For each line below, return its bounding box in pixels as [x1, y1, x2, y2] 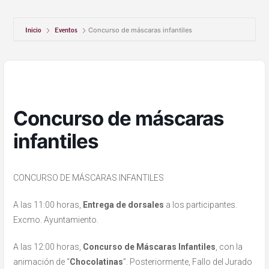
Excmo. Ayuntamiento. [13, 215, 99, 225]
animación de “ [13, 257, 70, 267]
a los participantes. [164, 200, 238, 210]
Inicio [25, 26, 44, 35]
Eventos [55, 26, 78, 35]
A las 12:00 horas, [13, 242, 83, 252]
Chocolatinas [70, 257, 124, 267]
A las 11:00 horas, [13, 200, 83, 210]
